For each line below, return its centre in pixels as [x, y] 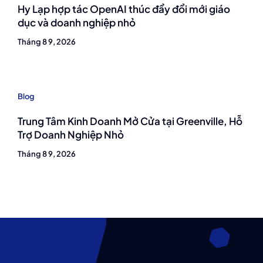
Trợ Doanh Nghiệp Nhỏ [71, 134]
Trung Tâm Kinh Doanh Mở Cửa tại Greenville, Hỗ [130, 121]
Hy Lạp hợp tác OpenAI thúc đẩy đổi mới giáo [124, 9]
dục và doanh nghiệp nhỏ [77, 22]
